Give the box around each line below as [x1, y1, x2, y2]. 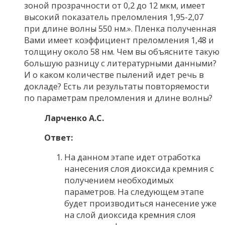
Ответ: [44, 131, 73, 143]
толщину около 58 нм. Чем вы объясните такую [24, 46, 219, 58]
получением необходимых [64, 174, 174, 186]
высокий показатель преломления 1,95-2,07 [24, 11, 203, 23]
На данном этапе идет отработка [64, 151, 200, 163]
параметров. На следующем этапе [64, 186, 204, 198]
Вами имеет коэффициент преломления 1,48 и [24, 34, 214, 46]
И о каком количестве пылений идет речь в [24, 69, 204, 81]
